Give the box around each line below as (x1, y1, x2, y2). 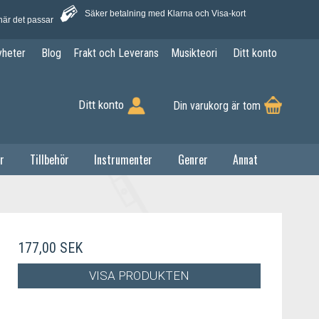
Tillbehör (29, 150, 69, 168)
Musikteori (170, 46, 217, 61)
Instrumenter (94, 150, 153, 168)
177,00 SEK (17, 239, 83, 256)
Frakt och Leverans (73, 46, 159, 61)
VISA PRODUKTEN (88, 268, 189, 283)
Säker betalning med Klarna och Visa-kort (84, 9, 246, 19)
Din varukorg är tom (173, 99, 261, 113)
